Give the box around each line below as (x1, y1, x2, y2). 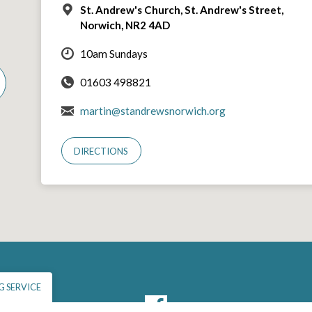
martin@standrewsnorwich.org (79, 104, 226, 117)
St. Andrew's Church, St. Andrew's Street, (79, 3, 283, 16)
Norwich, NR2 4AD (79, 18, 170, 31)
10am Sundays (79, 47, 148, 60)
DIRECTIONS (74, 145, 129, 157)
